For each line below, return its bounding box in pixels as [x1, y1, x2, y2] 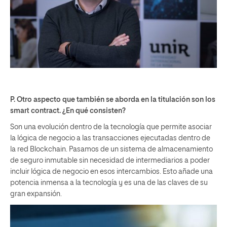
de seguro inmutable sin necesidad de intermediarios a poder [10, 157, 210, 164]
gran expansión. [10, 190, 62, 198]
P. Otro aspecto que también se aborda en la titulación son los [10, 96, 215, 103]
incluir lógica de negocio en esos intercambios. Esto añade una [10, 168, 213, 175]
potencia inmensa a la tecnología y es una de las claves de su [10, 179, 208, 186]
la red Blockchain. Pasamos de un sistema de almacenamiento [10, 145, 213, 153]
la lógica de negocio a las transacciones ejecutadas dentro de [10, 134, 210, 142]
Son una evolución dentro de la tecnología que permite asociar [10, 123, 212, 131]
